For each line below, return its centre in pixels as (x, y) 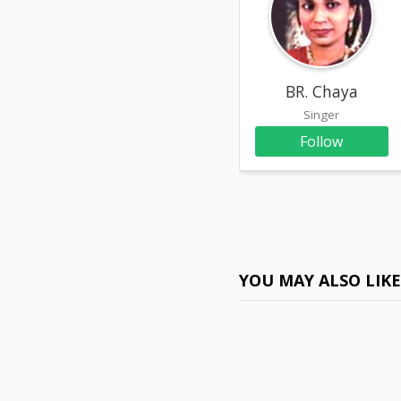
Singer (322, 114)
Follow (322, 141)
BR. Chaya (321, 91)
